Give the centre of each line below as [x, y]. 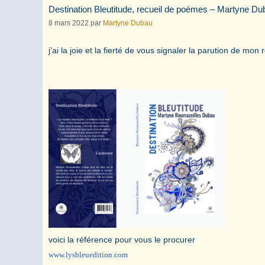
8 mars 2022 [69, 23]
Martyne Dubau [128, 23]
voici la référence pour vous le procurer [122, 239]
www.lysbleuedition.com [88, 254]
